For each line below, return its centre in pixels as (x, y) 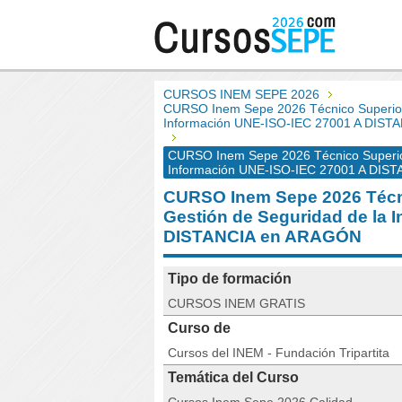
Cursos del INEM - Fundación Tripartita (279, 353)
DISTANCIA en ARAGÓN (262, 236)
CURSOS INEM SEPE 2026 (241, 94)
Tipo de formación (230, 279)
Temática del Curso (233, 377)
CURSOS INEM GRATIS (236, 303)
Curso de (199, 328)
